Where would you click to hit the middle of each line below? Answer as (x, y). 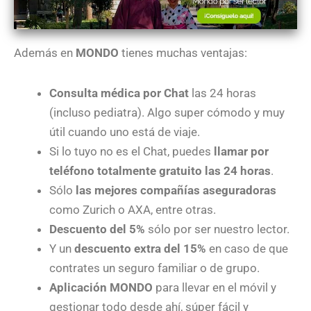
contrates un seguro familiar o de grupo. (154, 268)
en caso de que (247, 249)
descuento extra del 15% (140, 249)
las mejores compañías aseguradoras (176, 191)
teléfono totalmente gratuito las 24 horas (160, 171)
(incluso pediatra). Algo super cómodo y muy (167, 113)
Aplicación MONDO (101, 288)
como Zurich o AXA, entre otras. (133, 210)
